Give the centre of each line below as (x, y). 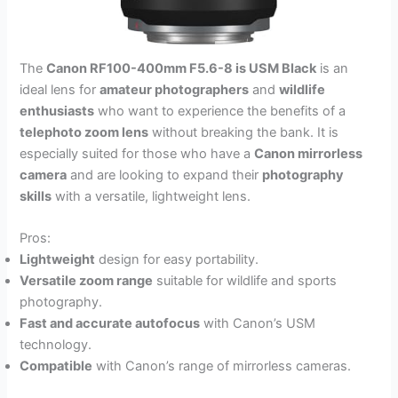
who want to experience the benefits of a (220, 111)
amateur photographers (175, 90)
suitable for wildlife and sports (245, 281)
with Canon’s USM (258, 324)
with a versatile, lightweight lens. (151, 197)
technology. (56, 345)
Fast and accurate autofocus (110, 324)
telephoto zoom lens (84, 133)
